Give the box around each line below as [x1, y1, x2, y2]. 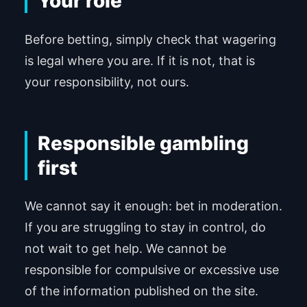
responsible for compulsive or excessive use [24, 262, 279, 277]
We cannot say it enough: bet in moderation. [24, 199, 282, 213]
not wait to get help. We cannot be [24, 241, 226, 256]
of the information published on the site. [24, 284, 258, 298]
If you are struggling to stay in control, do [24, 220, 266, 234]
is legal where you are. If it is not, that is [24, 53, 255, 68]
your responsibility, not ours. [24, 74, 189, 89]
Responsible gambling [37, 131, 249, 155]
